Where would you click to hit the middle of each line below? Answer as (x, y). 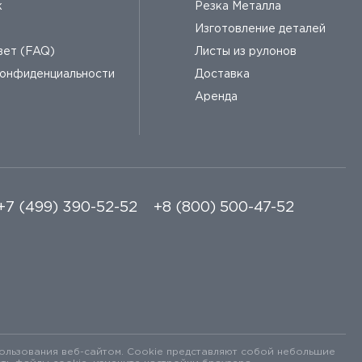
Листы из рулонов (246, 52)
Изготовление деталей (260, 29)
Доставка (222, 75)
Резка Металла (238, 7)
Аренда (216, 97)
